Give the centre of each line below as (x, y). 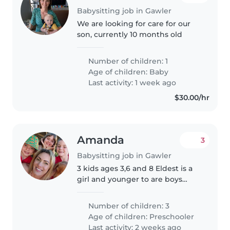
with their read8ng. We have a (134, 201)
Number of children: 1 (127, 61)
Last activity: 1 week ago (131, 82)
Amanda (101, 140)
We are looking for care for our (134, 23)
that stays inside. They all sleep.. (136, 223)
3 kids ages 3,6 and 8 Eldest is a (135, 169)
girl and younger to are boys (130, 179)
